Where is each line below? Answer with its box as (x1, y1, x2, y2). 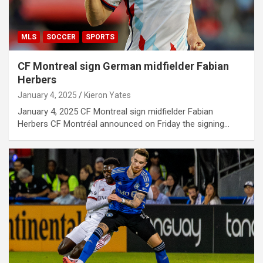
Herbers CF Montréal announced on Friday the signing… (18, 118, 230, 129)
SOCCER (46, 32, 76, 41)
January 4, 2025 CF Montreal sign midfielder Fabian (18, 106, 213, 117)
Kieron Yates (84, 90, 131, 100)
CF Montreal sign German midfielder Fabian (18, 59, 229, 72)
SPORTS (86, 32, 114, 41)
